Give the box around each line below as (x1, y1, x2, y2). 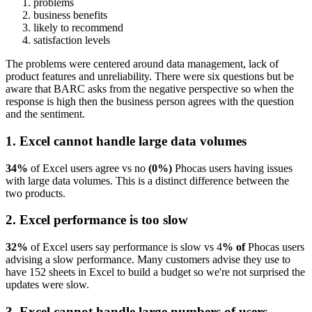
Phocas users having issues (172, 162, 292, 174)
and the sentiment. (6, 108, 85, 120)
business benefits (33, 9, 107, 22)
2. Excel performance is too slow (6, 212, 188, 228)
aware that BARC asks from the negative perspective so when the (6, 83, 294, 95)
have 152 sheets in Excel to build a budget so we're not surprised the (6, 266, 305, 279)
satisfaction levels (33, 34, 110, 47)
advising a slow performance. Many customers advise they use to (6, 253, 290, 266)
